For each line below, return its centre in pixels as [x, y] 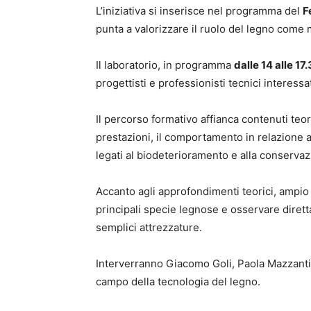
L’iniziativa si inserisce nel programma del [199, 11]
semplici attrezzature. [149, 228]
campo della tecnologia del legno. [178, 282]
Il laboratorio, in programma [165, 65]
